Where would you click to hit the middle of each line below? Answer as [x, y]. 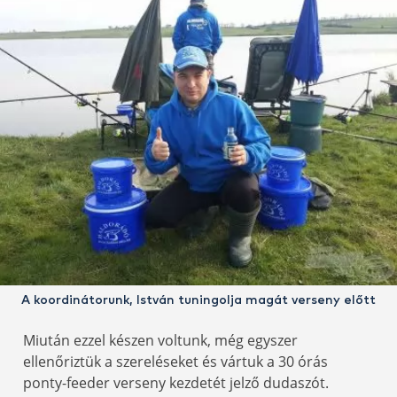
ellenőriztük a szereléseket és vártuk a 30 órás [175, 361]
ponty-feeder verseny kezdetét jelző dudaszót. [176, 382]
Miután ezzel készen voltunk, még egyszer [160, 340]
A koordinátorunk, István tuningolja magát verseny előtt [198, 300]
